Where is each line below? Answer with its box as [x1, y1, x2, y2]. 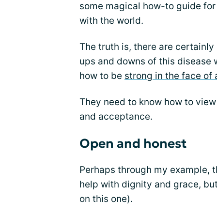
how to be [79, 70, 124, 81]
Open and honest [79, 136, 187, 151]
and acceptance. [79, 111, 153, 122]
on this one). [79, 193, 133, 204]
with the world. [79, 15, 143, 26]
